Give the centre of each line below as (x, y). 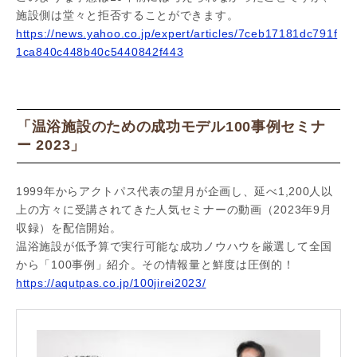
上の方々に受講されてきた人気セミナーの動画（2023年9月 (174, 210)
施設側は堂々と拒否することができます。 (127, 15)
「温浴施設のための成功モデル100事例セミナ (171, 127)
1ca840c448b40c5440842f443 (100, 52)
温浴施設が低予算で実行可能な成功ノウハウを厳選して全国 (174, 246)
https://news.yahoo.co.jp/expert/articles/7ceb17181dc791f (177, 33)
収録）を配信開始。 (69, 228)
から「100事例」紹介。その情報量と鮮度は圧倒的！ (155, 265)
